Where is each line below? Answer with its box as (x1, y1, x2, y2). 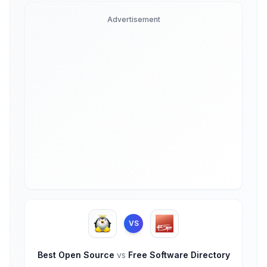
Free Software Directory (125, 250, 230, 260)
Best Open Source (37, 250, 117, 260)
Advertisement (107, 15, 160, 24)
